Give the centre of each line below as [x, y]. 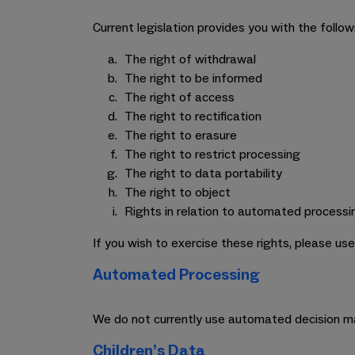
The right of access [179, 97]
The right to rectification [193, 116]
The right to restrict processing [212, 155]
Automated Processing [176, 275]
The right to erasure [181, 136]
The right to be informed [193, 78]
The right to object [177, 193]
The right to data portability [203, 174]
